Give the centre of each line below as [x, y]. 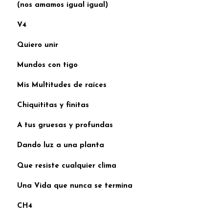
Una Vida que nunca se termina [75, 186]
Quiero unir [38, 45]
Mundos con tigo [47, 66]
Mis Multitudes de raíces [62, 86]
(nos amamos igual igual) [63, 5]
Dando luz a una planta [61, 146]
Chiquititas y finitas [53, 106]
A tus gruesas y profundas [65, 126]
